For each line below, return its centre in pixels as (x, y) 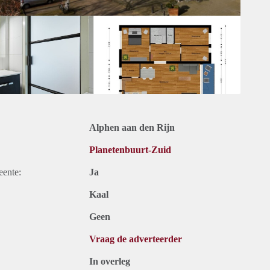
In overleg (110, 262)
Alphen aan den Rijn (132, 128)
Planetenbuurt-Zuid (130, 150)
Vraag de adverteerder (136, 239)
